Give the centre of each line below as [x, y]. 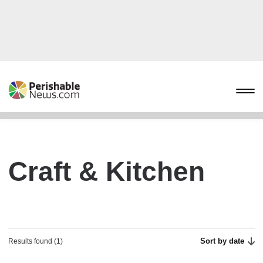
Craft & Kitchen [107, 171]
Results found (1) [36, 241]
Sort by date [222, 241]
